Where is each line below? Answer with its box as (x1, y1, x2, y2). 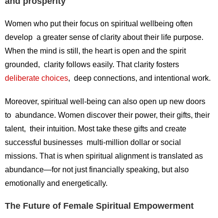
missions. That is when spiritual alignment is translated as (5, 152, 203, 161)
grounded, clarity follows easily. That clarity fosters (5, 60, 179, 69)
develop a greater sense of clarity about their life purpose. (5, 33, 203, 42)
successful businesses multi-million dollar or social (5, 138, 181, 147)
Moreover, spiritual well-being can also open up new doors (5, 97, 205, 106)
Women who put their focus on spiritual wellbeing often (5, 19, 193, 28)
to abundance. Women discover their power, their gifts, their (5, 111, 210, 120)
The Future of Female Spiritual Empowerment (5, 201, 194, 211)
